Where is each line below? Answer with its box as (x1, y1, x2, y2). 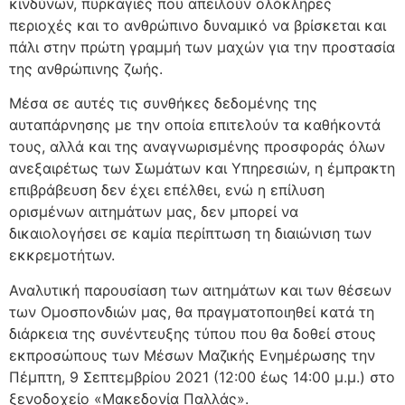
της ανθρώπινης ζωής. (9, 59, 163, 78)
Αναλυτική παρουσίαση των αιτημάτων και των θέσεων (9, 280, 391, 299)
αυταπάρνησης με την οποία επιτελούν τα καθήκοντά (9, 116, 381, 135)
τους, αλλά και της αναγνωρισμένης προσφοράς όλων (9, 137, 385, 156)
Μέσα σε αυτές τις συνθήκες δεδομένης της (9, 94, 317, 113)
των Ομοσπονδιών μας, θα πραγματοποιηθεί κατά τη (9, 302, 374, 321)
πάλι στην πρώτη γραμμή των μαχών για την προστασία (9, 37, 395, 56)
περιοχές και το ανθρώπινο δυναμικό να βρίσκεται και (9, 15, 386, 34)
